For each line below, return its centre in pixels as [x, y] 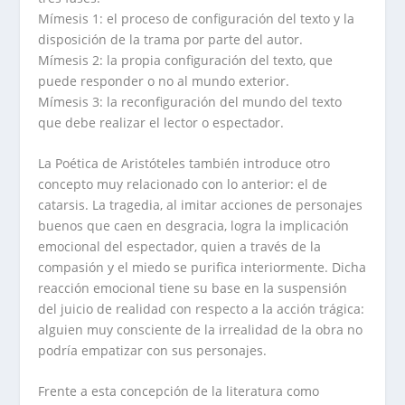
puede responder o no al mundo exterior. [164, 80]
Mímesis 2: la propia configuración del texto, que [186, 60]
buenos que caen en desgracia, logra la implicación [194, 225]
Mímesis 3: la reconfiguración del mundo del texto [190, 101]
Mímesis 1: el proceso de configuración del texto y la [197, 18]
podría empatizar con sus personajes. [153, 350]
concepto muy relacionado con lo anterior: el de [183, 184]
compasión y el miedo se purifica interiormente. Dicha [202, 267]
